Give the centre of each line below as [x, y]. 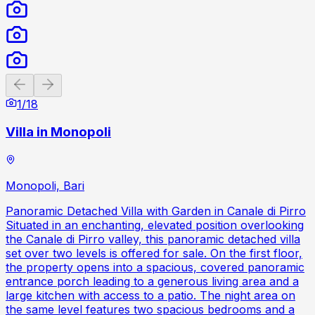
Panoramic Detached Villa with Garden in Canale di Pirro [156, 211]
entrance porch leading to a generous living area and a [152, 282]
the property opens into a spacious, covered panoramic [155, 268]
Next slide [76, 80]
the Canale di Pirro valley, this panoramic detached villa [153, 239]
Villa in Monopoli [58, 132]
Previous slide [56, 80]
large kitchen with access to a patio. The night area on [150, 296]
